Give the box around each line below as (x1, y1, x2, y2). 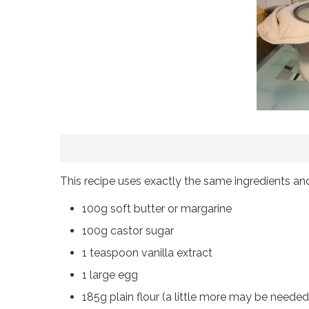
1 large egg (82, 268, 138, 282)
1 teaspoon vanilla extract (82, 246, 212, 260)
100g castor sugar (82, 224, 174, 238)
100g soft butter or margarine (82, 202, 232, 216)
